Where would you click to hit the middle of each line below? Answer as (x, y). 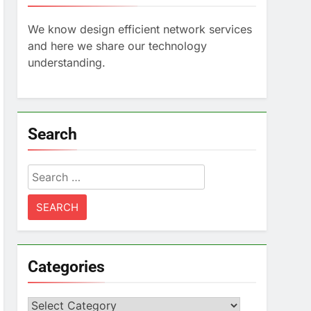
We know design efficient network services (140, 29)
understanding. (67, 62)
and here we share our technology (118, 46)
